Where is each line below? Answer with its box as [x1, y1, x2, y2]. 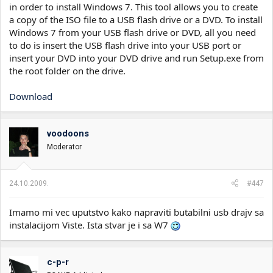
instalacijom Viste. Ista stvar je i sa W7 [9, 219, 171, 231]
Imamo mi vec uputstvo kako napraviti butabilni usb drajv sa [9, 206, 264, 218]
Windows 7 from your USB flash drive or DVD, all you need [9, 26, 256, 38]
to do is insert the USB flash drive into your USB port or [9, 38, 241, 51]
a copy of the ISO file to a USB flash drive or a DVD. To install [9, 13, 263, 26]
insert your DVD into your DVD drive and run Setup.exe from [9, 51, 264, 64]
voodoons [47, 127, 89, 139]
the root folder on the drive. [9, 64, 126, 77]
